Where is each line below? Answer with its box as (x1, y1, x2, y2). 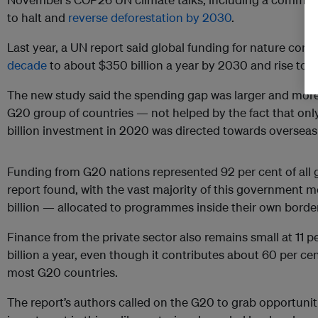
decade (7, 57, 47, 73)
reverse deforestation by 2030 (68, 10, 231, 26)
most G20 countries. (7, 265, 118, 280)
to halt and (7, 10, 68, 26)
